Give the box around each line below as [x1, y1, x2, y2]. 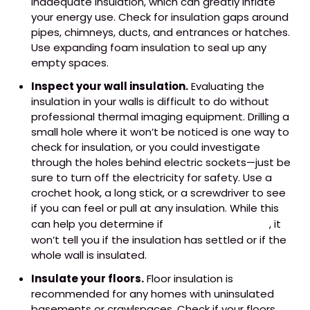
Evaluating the [188, 78, 264, 93]
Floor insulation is [144, 271, 233, 286]
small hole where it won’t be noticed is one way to [31, 124, 289, 139]
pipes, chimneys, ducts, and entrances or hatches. [31, 24, 290, 39]
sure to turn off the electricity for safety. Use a [31, 170, 272, 185]
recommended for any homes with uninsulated [31, 286, 274, 301]
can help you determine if [31, 216, 166, 231]
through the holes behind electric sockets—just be [31, 154, 291, 170]
